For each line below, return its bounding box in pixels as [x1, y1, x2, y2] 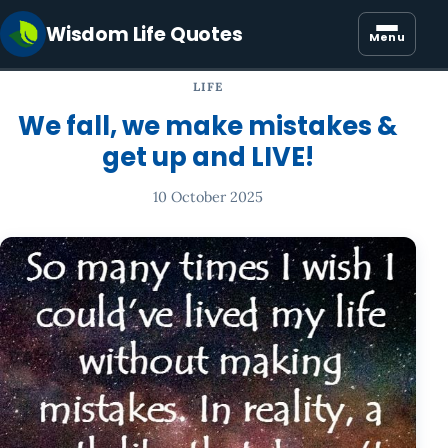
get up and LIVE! [102, 139, 314, 176]
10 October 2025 [153, 188, 263, 207]
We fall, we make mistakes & [18, 108, 398, 145]
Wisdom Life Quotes [46, 20, 243, 48]
